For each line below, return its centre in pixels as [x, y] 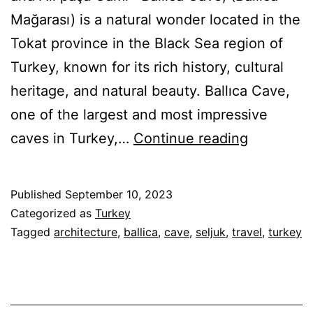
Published [38, 194]
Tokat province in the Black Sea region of [147, 43]
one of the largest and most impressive [139, 114]
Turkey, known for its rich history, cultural [147, 67]
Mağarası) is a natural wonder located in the [155, 19]
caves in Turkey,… [72, 138]
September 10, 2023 [119, 194]
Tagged [32, 232]
